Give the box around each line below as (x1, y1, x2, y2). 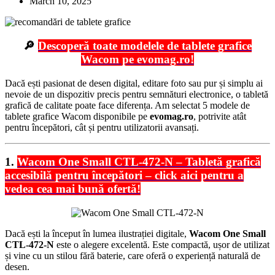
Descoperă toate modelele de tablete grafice (38, 39, 252, 52)
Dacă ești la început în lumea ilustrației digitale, (5, 228, 189, 239)
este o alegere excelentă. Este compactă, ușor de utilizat (54, 239, 269, 250)
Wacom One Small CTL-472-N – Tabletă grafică (17, 155, 261, 169)
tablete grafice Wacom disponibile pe (5, 110, 150, 122)
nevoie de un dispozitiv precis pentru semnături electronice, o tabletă (5, 88, 268, 99)
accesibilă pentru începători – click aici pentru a (5, 169, 244, 182)
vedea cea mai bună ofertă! (5, 182, 141, 196)
